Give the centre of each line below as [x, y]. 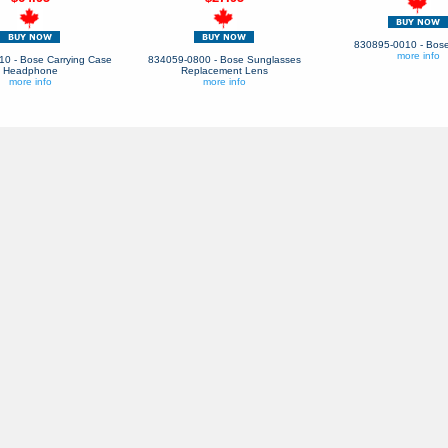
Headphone [30, 70]
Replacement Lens [224, 70]
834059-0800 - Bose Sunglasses [224, 59]
